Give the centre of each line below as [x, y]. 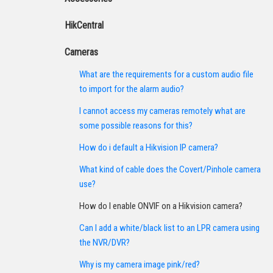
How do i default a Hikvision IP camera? [149, 147]
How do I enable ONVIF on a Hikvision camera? [161, 206]
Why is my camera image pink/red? [140, 264]
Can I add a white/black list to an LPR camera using [169, 228]
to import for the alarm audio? [132, 89]
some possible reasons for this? [136, 126]
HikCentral [84, 25]
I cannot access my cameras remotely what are [162, 111]
